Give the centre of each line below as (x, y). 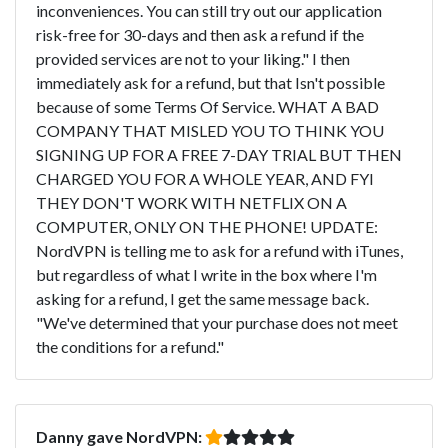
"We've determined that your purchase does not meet (217, 322)
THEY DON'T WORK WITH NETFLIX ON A (191, 202)
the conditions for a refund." (130, 346)
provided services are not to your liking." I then (193, 58)
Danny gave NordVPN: (120, 436)
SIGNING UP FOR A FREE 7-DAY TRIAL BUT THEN (219, 154)
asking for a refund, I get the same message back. (202, 298)
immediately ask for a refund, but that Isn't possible (210, 82)
